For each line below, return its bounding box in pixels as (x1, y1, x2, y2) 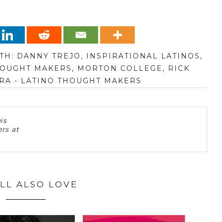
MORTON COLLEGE (77, 64, 163, 73)
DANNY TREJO (16, 52, 81, 61)
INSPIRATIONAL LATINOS (86, 52, 200, 61)
